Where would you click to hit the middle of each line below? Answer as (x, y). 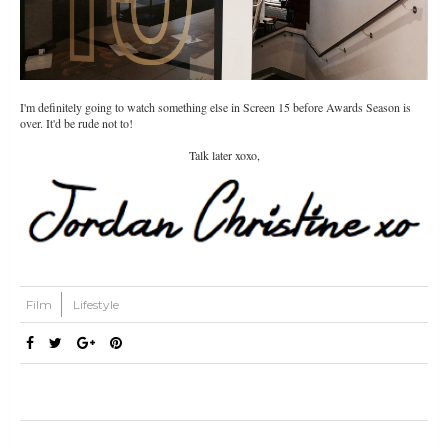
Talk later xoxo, (224, 154)
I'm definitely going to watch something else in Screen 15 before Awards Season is (215, 106)
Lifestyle (96, 304)
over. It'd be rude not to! (76, 122)
